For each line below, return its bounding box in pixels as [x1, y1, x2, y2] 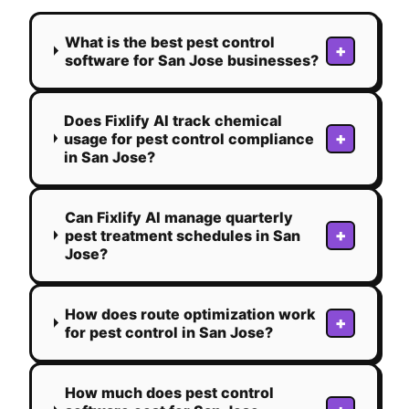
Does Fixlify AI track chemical [64, 110, 283, 130]
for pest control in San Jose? [65, 322, 274, 341]
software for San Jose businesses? [65, 50, 320, 69]
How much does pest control [64, 383, 274, 402]
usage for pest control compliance [64, 129, 315, 148]
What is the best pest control [65, 32, 276, 51]
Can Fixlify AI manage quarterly [64, 207, 293, 226]
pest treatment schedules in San [64, 225, 300, 245]
